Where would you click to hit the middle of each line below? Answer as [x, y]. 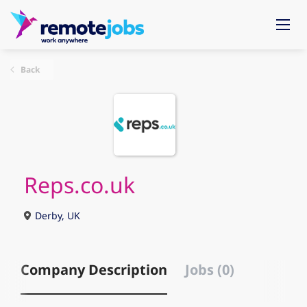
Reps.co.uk [79, 185]
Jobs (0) [210, 270]
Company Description [94, 270]
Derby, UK [56, 216]
